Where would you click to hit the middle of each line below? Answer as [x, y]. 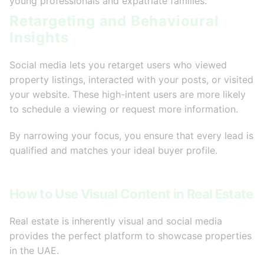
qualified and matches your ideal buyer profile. [113, 151]
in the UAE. [34, 251]
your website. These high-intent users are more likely [128, 95]
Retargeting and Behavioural [114, 21]
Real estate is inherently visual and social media [116, 221]
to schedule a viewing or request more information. [124, 109]
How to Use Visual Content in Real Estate [131, 194]
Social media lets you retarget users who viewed [118, 65]
